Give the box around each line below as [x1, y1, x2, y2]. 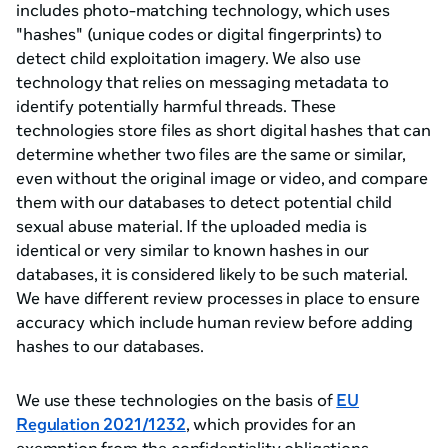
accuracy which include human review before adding [16, 312, 414, 332]
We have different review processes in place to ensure [16, 288, 420, 308]
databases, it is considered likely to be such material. [16, 264, 409, 284]
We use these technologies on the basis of [16, 390, 337, 410]
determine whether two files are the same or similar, [16, 144, 406, 164]
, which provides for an [185, 414, 357, 434]
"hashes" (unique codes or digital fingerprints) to [16, 24, 382, 44]
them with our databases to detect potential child [16, 192, 393, 212]
